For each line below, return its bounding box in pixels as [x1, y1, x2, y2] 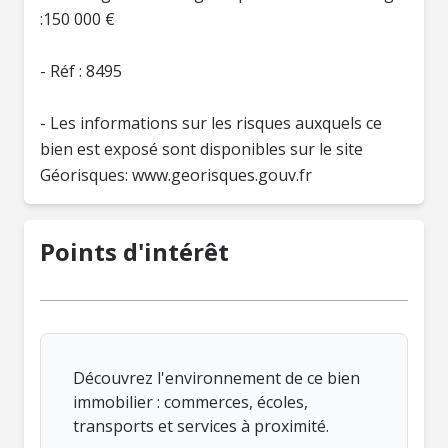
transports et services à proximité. [73, 415, 329, 437]
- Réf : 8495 [40, 60, 122, 82]
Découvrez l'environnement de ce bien [73, 367, 360, 389]
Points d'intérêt [40, 235, 229, 268]
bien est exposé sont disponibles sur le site [40, 138, 363, 160]
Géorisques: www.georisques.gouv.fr [40, 164, 312, 186]
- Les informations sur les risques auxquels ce [40, 112, 382, 134]
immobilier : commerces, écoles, [73, 391, 308, 413]
